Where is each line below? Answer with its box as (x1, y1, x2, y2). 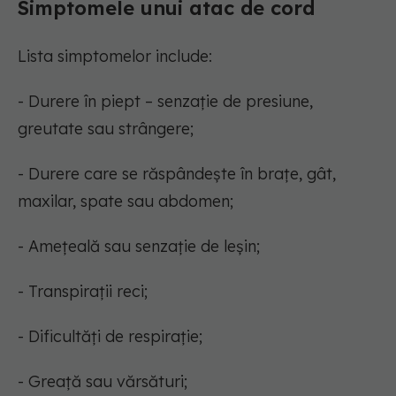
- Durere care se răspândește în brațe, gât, (18, 164, 336, 185)
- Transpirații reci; (18, 281, 148, 302)
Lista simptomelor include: (18, 46, 212, 67)
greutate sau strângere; (18, 118, 194, 140)
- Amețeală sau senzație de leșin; (18, 236, 260, 257)
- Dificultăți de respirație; (18, 326, 202, 347)
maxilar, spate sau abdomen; (18, 191, 233, 212)
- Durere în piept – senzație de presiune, (18, 91, 313, 112)
